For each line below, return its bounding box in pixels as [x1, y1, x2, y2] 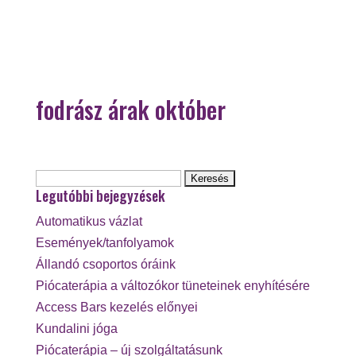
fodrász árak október [35, 91, 226, 127]
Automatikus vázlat [35, 215, 142, 228]
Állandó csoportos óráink [35, 257, 176, 271]
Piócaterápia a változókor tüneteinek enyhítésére [35, 279, 310, 292]
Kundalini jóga [35, 322, 118, 335]
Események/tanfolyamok [35, 236, 174, 250]
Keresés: [34, 170, 85, 184]
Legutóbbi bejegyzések [35, 185, 165, 206]
